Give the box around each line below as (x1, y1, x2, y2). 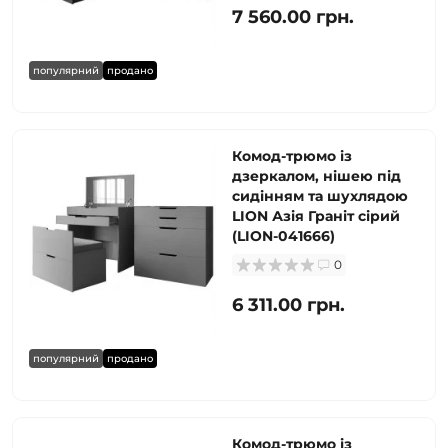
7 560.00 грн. (232, 6, 354, 28)
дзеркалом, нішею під (232, 167, 401, 185)
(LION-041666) (232, 227, 335, 245)
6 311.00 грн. (232, 294, 345, 316)
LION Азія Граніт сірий (232, 207, 400, 225)
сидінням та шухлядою (232, 187, 408, 205)
